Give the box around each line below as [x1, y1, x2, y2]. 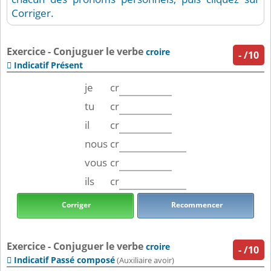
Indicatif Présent [14, 59, 83, 71]
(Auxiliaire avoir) [115, 255, 174, 266]
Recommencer [169, 200, 223, 211]
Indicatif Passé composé [14, 254, 115, 266]
